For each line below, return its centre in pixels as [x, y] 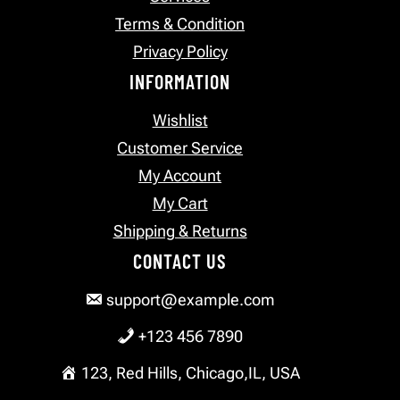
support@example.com [189, 300]
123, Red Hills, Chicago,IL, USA [189, 373]
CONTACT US [180, 261]
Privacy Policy [180, 52]
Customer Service [180, 148]
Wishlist [180, 121]
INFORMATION [180, 82]
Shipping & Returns [180, 231]
